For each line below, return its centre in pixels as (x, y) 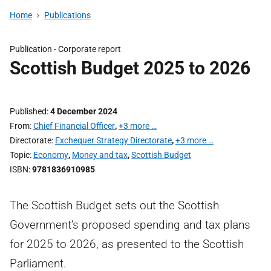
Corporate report (90, 49)
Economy (51, 155)
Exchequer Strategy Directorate (113, 140)
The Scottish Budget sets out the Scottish (114, 205)
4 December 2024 (84, 111)
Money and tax (100, 155)
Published (28, 111)
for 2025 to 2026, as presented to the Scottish (127, 244)
